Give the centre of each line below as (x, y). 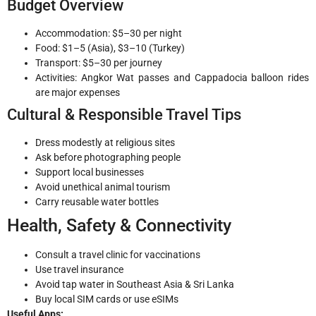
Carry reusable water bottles (97, 202)
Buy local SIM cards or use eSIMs (107, 299)
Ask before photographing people (108, 158)
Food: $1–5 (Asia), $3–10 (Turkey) (110, 48)
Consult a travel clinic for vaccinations (118, 255)
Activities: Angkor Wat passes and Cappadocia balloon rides (172, 78)
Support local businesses (90, 172)
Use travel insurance (79, 270)
